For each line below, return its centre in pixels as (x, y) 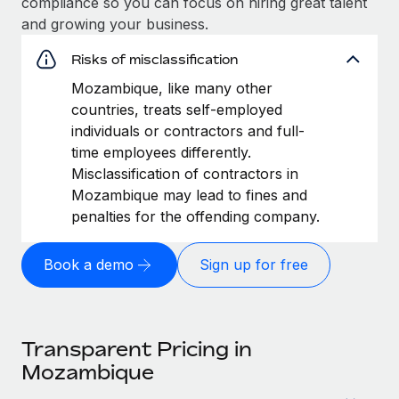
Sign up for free (254, 265)
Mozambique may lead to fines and (189, 195)
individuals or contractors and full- (188, 130)
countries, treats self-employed (177, 109)
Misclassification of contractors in (185, 173)
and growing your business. (115, 24)
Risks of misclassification (155, 59)
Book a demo (89, 265)
